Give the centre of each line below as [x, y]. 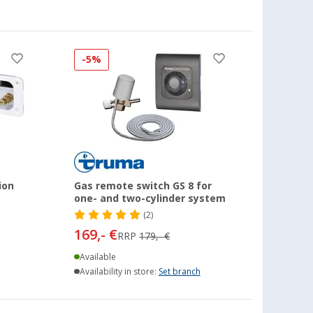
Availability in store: [119, 271]
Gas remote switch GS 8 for [143, 185]
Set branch [179, 271]
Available [97, 257]
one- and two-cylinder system [150, 198]
